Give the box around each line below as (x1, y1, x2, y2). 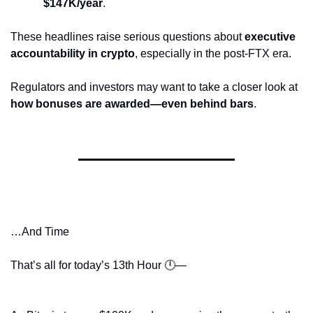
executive (245, 30, 296, 43)
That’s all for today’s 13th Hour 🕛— (10, 259, 187, 271)
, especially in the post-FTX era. (135, 47, 291, 59)
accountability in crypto (10, 47, 135, 59)
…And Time (10, 225, 69, 238)
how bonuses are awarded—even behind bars (10, 97, 254, 110)
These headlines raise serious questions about (10, 30, 245, 43)
